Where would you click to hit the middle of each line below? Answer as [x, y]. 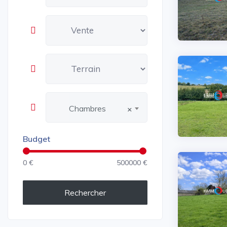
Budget [36, 139]
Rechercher [85, 192]
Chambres [87, 108]
